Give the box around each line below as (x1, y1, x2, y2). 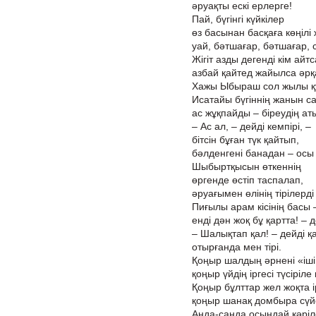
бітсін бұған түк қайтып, (192, 134, 299, 145)
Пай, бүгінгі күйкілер (192, 13, 284, 25)
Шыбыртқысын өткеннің (192, 161, 301, 172)
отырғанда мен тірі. (192, 241, 281, 253)
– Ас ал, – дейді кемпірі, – (192, 121, 311, 132)
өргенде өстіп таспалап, (192, 174, 303, 186)
